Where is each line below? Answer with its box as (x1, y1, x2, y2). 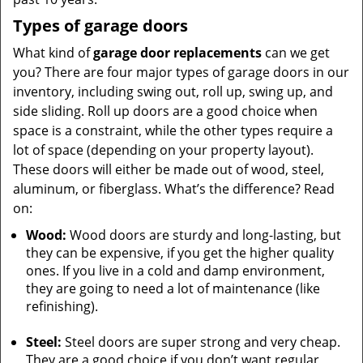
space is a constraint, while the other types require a (13, 122, 333, 139)
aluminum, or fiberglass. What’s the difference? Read (13, 180, 335, 198)
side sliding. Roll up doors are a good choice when (13, 102, 318, 120)
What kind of (13, 44, 93, 62)
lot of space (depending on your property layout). (13, 141, 314, 159)
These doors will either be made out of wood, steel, (13, 160, 324, 178)
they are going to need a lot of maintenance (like (26, 280, 320, 297)
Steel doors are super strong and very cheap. (62, 333, 340, 351)
